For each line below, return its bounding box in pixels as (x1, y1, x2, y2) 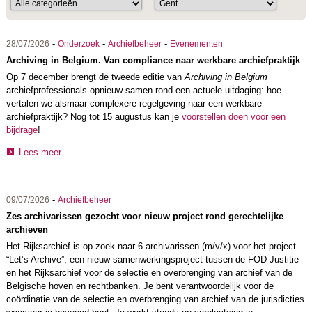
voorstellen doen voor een (181, 111, 286, 122)
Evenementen (169, 40, 223, 48)
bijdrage (6, 125, 38, 135)
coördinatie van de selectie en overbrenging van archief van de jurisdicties (6, 293, 304, 304)
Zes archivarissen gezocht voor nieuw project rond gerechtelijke (6, 210, 283, 221)
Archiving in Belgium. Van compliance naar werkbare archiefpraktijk (6, 55, 300, 65)
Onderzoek (57, 40, 100, 48)
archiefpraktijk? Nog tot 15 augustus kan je (6, 111, 182, 122)
